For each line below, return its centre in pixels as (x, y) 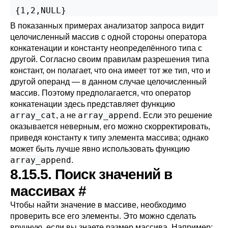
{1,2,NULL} (38, 10)
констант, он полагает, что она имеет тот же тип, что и (110, 70)
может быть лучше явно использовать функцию (100, 149)
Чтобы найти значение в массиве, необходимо (98, 205)
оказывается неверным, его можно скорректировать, (110, 126)
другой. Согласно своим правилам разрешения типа (110, 59)
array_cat (33, 115)
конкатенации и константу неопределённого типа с (106, 48)
